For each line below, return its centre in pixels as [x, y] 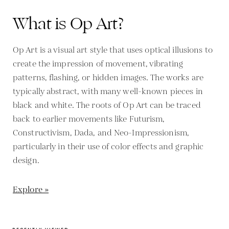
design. [26, 161]
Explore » [31, 190]
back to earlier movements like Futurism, [89, 119]
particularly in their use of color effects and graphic [108, 147]
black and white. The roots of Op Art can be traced [107, 105]
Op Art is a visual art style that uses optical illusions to [113, 50]
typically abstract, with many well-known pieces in [108, 91]
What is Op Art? [69, 24]
